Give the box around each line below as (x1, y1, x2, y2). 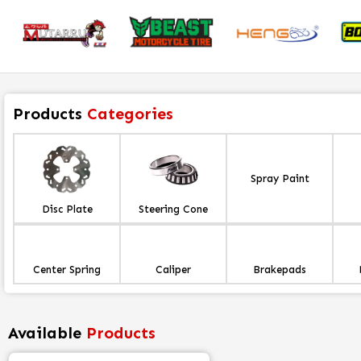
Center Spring (33, 263, 101, 276)
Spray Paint (250, 172, 309, 185)
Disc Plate (41, 203, 93, 216)
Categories (87, 104, 173, 124)
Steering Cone (139, 203, 208, 216)
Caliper (156, 263, 191, 276)
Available (8, 323, 81, 343)
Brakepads (253, 263, 306, 276)
